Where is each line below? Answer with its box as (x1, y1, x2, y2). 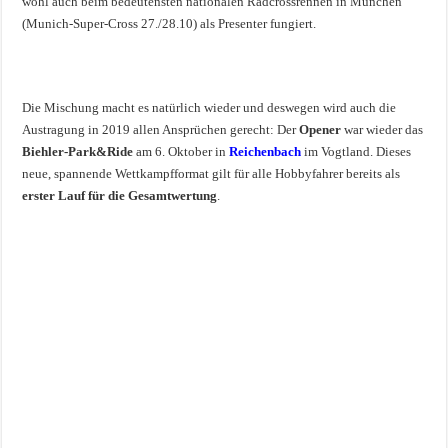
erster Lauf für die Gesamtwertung (22, 187, 218, 203)
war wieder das (341, 121, 424, 137)
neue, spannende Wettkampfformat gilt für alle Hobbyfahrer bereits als (22, 165, 401, 181)
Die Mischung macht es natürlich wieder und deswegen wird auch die (22, 99, 397, 115)
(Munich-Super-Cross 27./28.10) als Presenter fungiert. (22, 15, 317, 31)
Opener (299, 121, 342, 137)
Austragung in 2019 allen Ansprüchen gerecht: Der (22, 121, 300, 137)
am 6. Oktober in (133, 143, 230, 159)
